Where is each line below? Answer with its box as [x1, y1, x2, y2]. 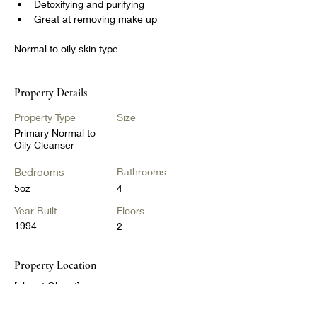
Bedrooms [14, 166, 64, 178]
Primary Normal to [14, 127, 96, 139]
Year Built [14, 204, 57, 217]
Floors [117, 204, 144, 217]
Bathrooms [117, 166, 166, 178]
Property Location [14, 258, 96, 272]
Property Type [14, 111, 76, 123]
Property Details [14, 86, 87, 100]
